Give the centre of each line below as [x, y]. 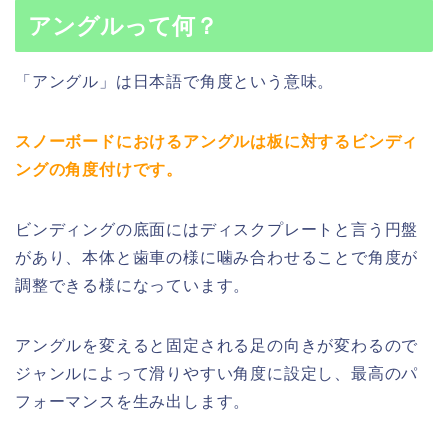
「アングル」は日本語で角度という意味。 [175, 81]
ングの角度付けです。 [99, 169]
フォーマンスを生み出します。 [133, 401]
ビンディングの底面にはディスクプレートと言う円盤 [217, 229]
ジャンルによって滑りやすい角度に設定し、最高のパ [217, 373]
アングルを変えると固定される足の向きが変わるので [217, 345]
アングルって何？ [123, 25]
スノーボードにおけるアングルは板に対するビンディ [217, 141]
